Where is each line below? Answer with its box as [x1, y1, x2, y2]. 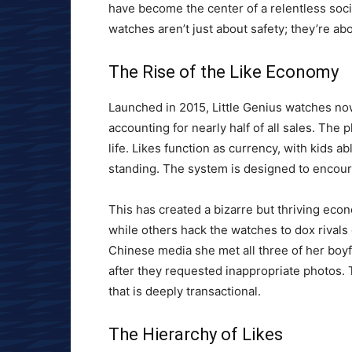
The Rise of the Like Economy [108, 62, 339, 82]
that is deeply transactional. [108, 284, 261, 299]
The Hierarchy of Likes [108, 324, 283, 345]
